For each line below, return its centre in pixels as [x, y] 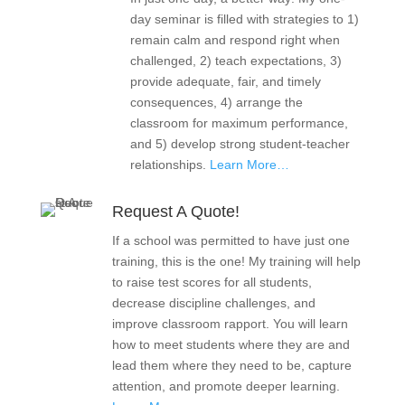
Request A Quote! [175, 212]
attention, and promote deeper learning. [226, 386]
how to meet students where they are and [231, 344]
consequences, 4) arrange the [216, 102]
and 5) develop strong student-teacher [240, 144]
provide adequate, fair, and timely [225, 81]
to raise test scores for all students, [212, 282]
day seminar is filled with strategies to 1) [244, 19]
